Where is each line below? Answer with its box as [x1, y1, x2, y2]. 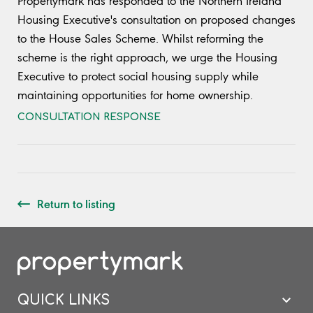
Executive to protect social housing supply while [17, 69, 259, 84]
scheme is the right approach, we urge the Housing [17, 50, 277, 65]
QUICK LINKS [17, 292, 110, 307]
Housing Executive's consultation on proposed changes [17, 13, 296, 27]
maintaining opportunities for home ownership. [17, 88, 253, 103]
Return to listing [37, 195, 115, 212]
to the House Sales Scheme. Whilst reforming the [17, 31, 263, 46]
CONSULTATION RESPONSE [17, 112, 161, 123]
